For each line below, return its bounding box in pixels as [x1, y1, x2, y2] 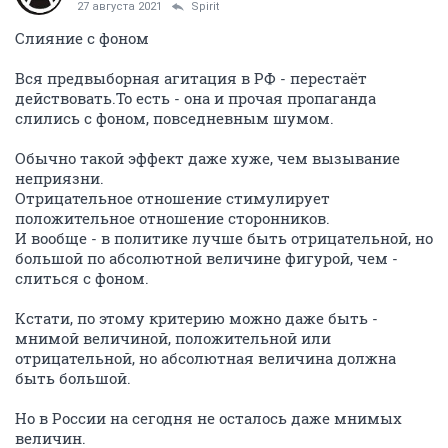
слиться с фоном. [15, 268, 149, 288]
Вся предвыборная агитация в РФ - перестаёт [15, 68, 367, 88]
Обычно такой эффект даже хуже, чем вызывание [15, 148, 400, 168]
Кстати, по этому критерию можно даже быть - [15, 308, 378, 328]
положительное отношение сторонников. [15, 208, 330, 228]
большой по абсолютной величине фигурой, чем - [15, 248, 398, 268]
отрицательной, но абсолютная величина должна [15, 348, 396, 368]
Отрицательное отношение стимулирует [15, 188, 330, 208]
